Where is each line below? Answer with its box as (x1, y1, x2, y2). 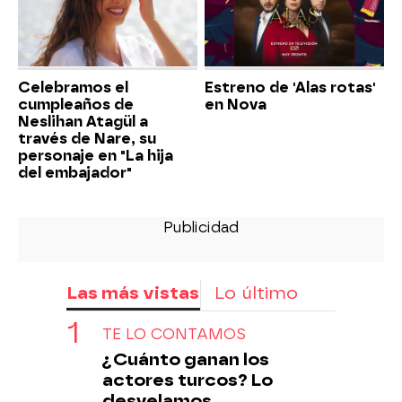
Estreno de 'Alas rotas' (205, 79, 375, 97)
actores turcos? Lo (102, 370, 273, 391)
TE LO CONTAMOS (102, 326, 246, 344)
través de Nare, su (18, 130, 156, 148)
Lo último (214, 283, 298, 304)
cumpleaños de (18, 96, 134, 114)
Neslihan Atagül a (18, 113, 148, 131)
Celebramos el (18, 79, 128, 97)
